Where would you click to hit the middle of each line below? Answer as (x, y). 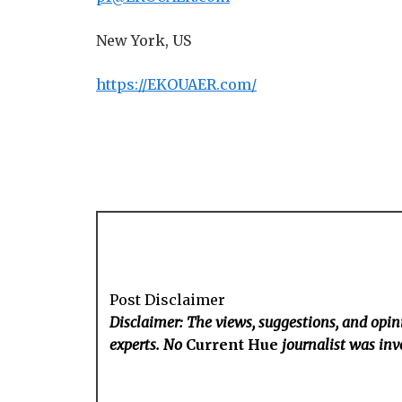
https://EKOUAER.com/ (176, 84)
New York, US (144, 40)
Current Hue (232, 344)
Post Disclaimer (168, 299)
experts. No (148, 344)
